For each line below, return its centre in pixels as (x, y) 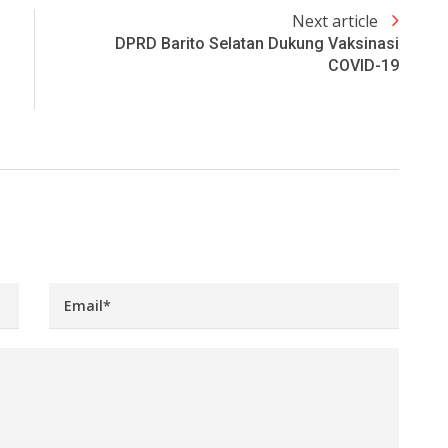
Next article (337, 21)
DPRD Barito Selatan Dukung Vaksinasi (257, 44)
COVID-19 (363, 66)
